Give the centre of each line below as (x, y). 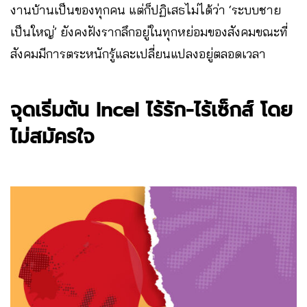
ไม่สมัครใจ (56, 136)
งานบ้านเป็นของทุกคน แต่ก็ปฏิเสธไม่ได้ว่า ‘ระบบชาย (146, 10)
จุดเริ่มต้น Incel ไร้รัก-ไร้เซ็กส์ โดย (151, 110)
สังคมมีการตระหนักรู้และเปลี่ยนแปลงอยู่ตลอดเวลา (138, 53)
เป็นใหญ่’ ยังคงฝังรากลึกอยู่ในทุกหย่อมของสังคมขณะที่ (149, 32)
